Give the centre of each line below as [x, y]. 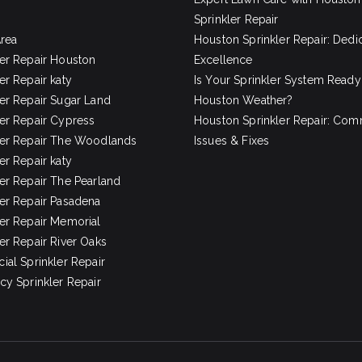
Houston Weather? [244, 100]
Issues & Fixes [232, 141]
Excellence [223, 60]
